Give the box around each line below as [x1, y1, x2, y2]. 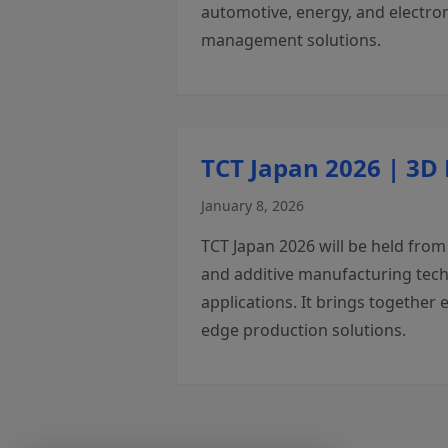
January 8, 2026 [201, 196, 304, 215]
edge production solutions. [201, 319, 406, 341]
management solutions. [201, 29, 381, 51]
